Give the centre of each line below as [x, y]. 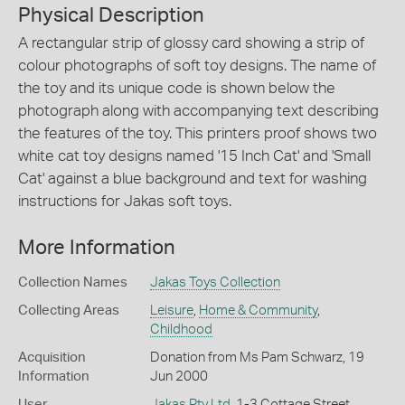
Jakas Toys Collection [215, 282]
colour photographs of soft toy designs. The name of [197, 66]
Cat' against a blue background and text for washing [193, 179]
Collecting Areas [69, 310]
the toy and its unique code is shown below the [177, 88]
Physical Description [111, 15]
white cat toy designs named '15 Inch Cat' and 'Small [194, 156]
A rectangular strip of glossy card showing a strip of [191, 43]
